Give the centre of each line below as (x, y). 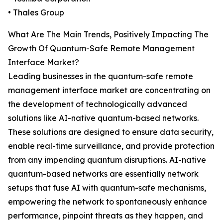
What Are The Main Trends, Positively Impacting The (108, 35)
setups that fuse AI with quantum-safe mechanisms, (107, 188)
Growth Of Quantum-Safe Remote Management (101, 49)
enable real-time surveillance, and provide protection (111, 146)
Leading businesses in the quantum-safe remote (101, 76)
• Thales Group (36, 13)
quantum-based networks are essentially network (103, 174)
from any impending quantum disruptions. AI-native (107, 160)
